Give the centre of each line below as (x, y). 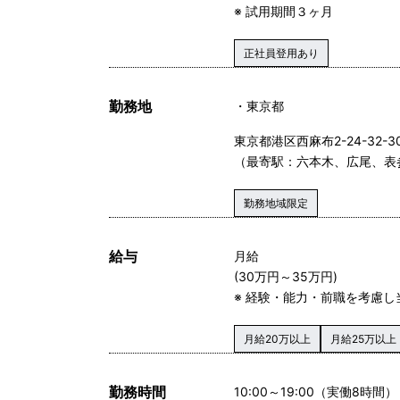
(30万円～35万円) (286, 276)
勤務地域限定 (276, 203)
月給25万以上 (363, 338)
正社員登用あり (281, 53)
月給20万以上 (277, 338)
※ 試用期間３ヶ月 (283, 11)
